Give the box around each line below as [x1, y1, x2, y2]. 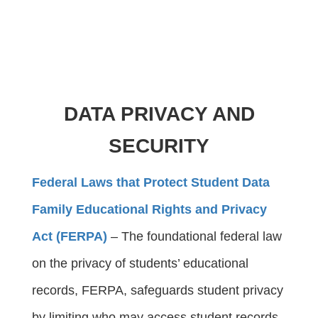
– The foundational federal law [107, 229, 282, 243]
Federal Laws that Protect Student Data [32, 175, 270, 190]
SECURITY [109, 134, 209, 157]
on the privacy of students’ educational [32, 256, 248, 270]
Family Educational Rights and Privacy [32, 202, 267, 216]
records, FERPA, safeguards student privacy [32, 283, 283, 297]
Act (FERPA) [32, 229, 107, 243]
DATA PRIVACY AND [63, 102, 255, 125]
